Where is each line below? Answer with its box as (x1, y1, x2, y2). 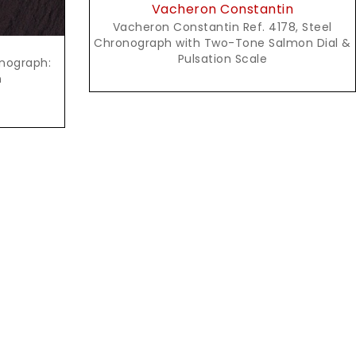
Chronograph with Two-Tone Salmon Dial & (94, 34, 351, 51)
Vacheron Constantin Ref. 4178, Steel (112, 18, 332, 35)
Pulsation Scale (177, 50, 268, 67)
